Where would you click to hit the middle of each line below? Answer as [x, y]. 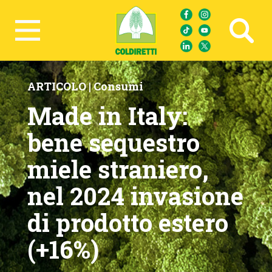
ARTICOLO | [60, 86]
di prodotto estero [128, 223]
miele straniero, [118, 169]
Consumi [118, 86]
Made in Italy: [107, 116]
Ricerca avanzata [52, 37]
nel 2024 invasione [135, 196]
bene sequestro [114, 142]
